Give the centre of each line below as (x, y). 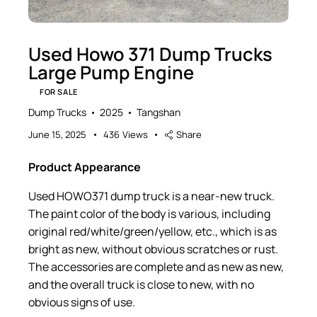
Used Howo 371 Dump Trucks (150, 54)
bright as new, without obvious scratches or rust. (153, 249)
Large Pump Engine (111, 72)
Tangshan (158, 112)
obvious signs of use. (82, 302)
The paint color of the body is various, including (149, 213)
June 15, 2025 (57, 134)
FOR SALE (59, 91)
